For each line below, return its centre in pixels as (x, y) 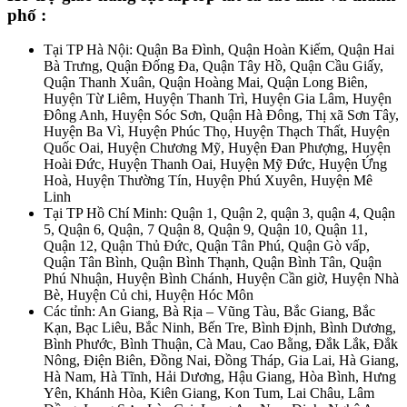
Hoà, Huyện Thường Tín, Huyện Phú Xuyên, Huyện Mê (208, 181)
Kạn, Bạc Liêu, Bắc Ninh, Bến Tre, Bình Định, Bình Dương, (220, 328)
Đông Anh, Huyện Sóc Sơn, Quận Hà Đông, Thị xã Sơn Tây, (221, 115)
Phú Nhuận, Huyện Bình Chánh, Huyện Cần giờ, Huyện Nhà (221, 279)
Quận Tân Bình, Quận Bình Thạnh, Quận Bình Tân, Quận (213, 263)
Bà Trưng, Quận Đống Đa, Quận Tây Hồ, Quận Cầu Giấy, (213, 66)
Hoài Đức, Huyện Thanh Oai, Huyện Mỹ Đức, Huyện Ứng (215, 164)
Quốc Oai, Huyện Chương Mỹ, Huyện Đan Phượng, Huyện (217, 148)
